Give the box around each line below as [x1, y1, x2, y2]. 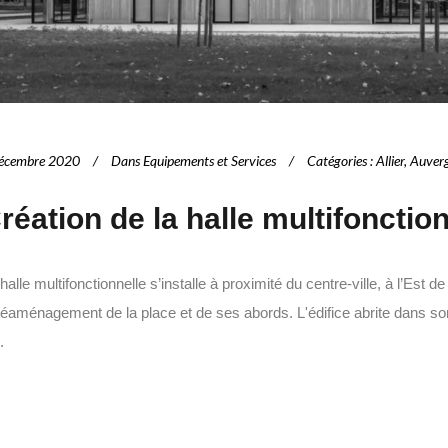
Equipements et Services [143, 152, 276, 169]
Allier [376, 152, 404, 169]
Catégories [307, 152, 367, 169]
